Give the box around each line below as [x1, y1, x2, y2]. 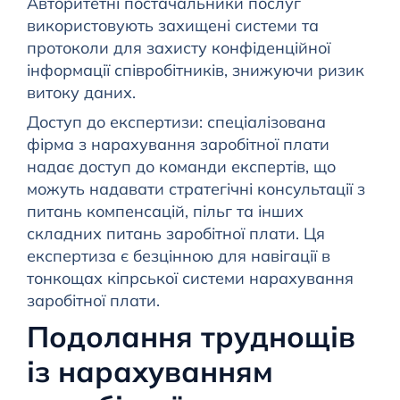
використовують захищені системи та [26, 15, 319, 37]
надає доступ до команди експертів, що [26, 156, 336, 178]
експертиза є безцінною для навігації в [26, 246, 330, 267]
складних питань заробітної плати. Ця [26, 223, 325, 245]
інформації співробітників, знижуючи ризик [26, 60, 364, 81]
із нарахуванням [26, 353, 273, 390]
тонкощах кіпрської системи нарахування [26, 268, 354, 289]
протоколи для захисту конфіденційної [26, 37, 330, 59]
